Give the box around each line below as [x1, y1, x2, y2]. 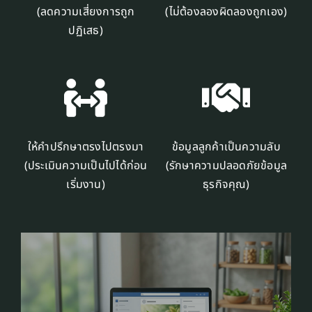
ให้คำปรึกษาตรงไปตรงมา [27, 138, 144, 155]
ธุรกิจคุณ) [203, 175, 250, 193]
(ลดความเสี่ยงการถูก [36, 3, 135, 20]
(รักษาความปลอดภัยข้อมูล [165, 157, 288, 174]
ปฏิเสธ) [68, 22, 103, 39]
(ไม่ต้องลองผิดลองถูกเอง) [165, 3, 288, 20]
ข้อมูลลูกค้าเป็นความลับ [171, 138, 281, 155]
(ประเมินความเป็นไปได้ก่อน [24, 157, 148, 174]
